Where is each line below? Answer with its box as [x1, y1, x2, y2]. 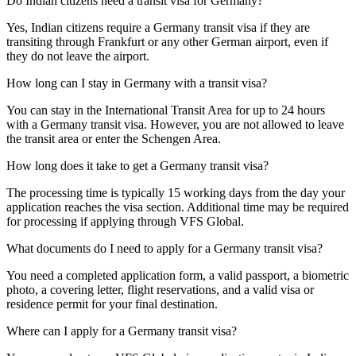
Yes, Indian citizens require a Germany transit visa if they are [6, 21, 310, 35]
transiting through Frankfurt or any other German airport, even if [6, 35, 328, 49]
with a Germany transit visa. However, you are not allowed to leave [6, 118, 344, 132]
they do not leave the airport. [6, 49, 149, 64]
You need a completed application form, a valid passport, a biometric [6, 269, 349, 283]
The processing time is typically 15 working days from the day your [6, 186, 345, 200]
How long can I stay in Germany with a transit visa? [6, 76, 267, 91]
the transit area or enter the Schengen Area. [6, 132, 221, 146]
